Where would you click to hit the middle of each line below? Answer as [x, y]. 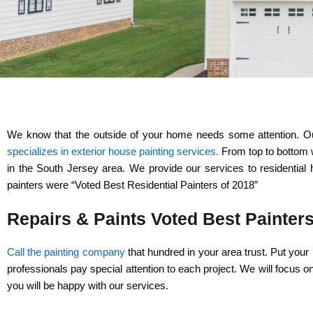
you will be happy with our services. [89, 285]
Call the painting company [66, 252]
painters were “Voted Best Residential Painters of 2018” [132, 184]
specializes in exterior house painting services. [113, 151]
